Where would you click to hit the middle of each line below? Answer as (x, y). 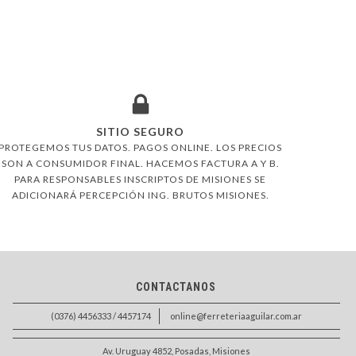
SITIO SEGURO (140, 132)
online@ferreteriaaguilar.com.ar (236, 316)
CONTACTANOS (176, 287)
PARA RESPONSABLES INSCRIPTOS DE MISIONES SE (140, 180)
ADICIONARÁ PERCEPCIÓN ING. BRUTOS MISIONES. (140, 195)
